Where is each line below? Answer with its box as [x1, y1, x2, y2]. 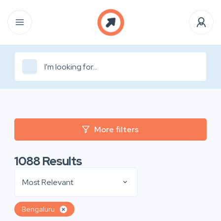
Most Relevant [22, 177, 74, 187]
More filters [94, 124, 139, 135]
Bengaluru [22, 205, 55, 214]
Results [42, 153, 82, 169]
